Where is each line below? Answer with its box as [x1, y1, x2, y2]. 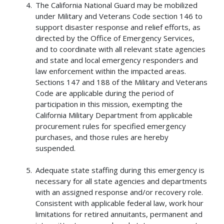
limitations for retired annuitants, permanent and [35, 208, 203, 219]
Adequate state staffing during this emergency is [35, 164, 205, 175]
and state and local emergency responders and [35, 54, 198, 65]
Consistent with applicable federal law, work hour [35, 197, 204, 208]
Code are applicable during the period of [35, 87, 174, 98]
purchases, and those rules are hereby [35, 131, 169, 142]
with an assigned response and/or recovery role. [35, 186, 203, 197]
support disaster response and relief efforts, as [35, 21, 201, 32]
